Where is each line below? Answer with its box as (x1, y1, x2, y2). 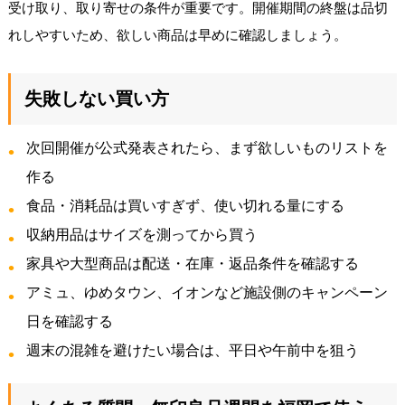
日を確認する (25, 313, 113, 329)
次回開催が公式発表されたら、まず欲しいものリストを (25, 139, 388, 155)
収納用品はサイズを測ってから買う (25, 226, 258, 242)
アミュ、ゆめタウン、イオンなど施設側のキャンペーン (25, 284, 388, 300)
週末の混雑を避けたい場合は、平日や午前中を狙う (25, 342, 359, 358)
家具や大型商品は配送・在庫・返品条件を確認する (25, 255, 359, 271)
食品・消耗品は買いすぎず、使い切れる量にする (25, 197, 344, 213)
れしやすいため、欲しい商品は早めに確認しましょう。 (7, 26, 347, 42)
